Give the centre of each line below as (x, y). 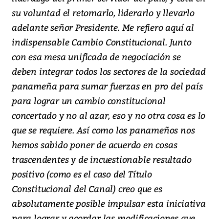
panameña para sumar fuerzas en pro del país (107, 86)
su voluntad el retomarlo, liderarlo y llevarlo (103, 13)
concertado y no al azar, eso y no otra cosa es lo (109, 115)
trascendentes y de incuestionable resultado (102, 159)
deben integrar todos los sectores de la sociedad (109, 71)
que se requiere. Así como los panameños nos (103, 130)
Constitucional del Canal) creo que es (87, 189)
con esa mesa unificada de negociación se (96, 57)
